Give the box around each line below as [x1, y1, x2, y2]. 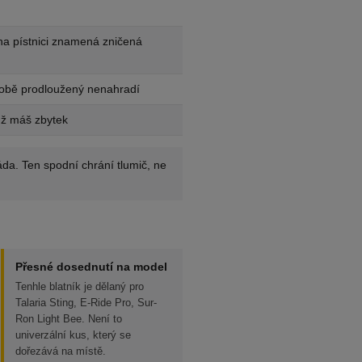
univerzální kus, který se [15, 329, 131, 341]
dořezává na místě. [15, 345, 106, 357]
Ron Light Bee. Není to [15, 313, 122, 325]
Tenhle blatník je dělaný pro [15, 280, 144, 293]
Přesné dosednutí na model [15, 260, 167, 273]
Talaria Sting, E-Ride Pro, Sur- [15, 297, 157, 309]
